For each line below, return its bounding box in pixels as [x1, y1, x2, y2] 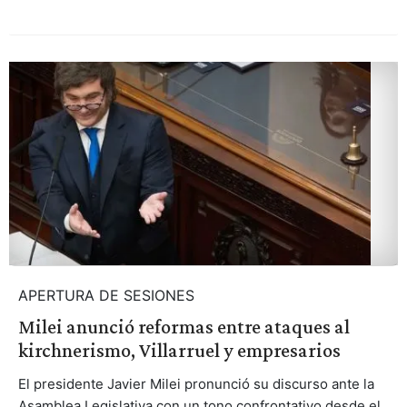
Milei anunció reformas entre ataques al [17, 315, 350, 339]
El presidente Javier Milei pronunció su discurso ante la [17, 375, 374, 393]
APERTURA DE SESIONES [17, 286, 194, 305]
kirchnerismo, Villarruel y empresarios [17, 339, 341, 362]
